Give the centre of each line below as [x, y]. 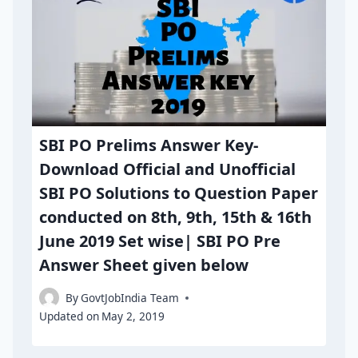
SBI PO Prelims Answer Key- [149, 145]
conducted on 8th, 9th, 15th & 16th [176, 217]
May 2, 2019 [133, 316]
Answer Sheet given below [144, 265]
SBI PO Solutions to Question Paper [179, 193]
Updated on [70, 316]
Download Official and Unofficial [168, 169]
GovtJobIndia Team [130, 298]
